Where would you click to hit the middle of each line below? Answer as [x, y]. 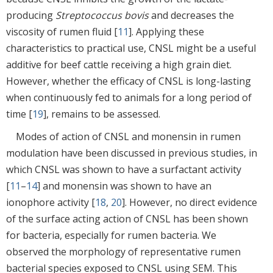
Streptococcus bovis [102, 15]
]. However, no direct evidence [190, 202]
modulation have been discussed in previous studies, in [132, 153]
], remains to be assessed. [102, 114]
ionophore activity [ [51, 202]
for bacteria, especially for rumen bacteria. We [111, 235]
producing [31, 15]
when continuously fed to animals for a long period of [129, 97]
